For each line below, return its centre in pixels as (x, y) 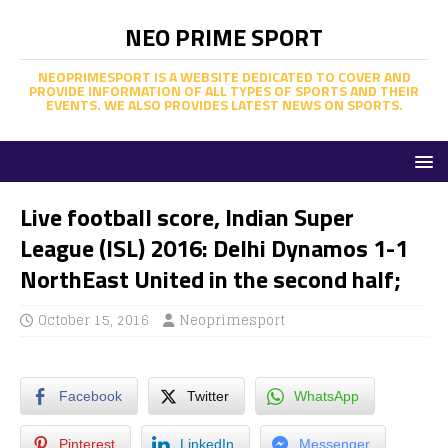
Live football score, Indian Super (187, 217)
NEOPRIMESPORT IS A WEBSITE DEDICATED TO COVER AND (224, 76)
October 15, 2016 (93, 320)
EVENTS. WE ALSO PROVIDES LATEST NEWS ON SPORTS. (224, 104)
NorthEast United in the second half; (210, 279)
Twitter (208, 396)
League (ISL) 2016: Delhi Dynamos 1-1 (214, 248)
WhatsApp (326, 396)
